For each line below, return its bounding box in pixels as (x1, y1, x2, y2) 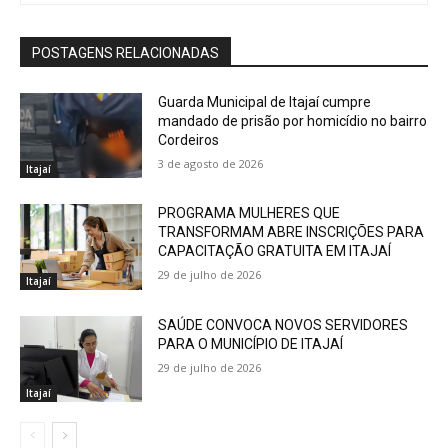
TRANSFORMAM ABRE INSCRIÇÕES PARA (158, 224, 425, 241)
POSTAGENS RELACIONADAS (32, 44, 219, 61)
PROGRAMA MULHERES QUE (158, 205, 341, 222)
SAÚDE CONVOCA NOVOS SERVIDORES (158, 317, 409, 334)
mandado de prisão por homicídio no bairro (158, 112, 428, 129)
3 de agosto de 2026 (158, 155, 264, 171)
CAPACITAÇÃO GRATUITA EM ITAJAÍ (158, 243, 392, 260)
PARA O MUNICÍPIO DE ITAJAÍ (158, 336, 344, 353)
